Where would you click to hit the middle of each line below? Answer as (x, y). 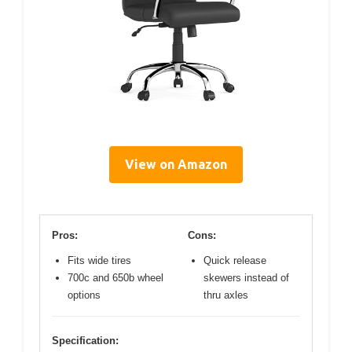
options (84, 295)
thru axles (226, 295)
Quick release (235, 260)
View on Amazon (176, 164)
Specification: (85, 340)
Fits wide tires (99, 260)
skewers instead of (246, 277)
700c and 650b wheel (115, 277)
